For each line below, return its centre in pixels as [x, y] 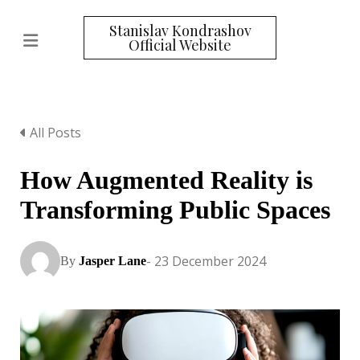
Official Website [180, 45]
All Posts [54, 133]
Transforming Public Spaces [175, 210]
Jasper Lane [112, 261]
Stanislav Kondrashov [180, 31]
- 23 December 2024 [206, 261]
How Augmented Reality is [166, 180]
